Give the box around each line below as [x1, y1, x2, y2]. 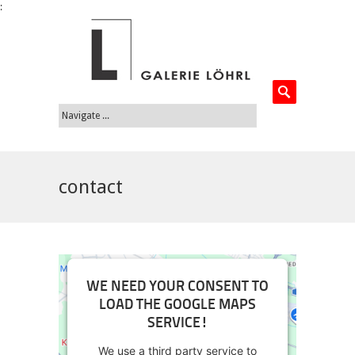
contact [59, 176, 123, 198]
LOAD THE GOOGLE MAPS [99, 297, 256, 313]
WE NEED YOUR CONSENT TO [86, 279, 269, 295]
